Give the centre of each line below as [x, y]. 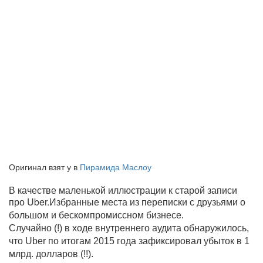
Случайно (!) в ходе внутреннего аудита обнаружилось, [129, 228]
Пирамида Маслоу [116, 167]
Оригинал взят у [41, 167]
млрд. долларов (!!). [51, 254]
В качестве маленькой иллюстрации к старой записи [123, 190]
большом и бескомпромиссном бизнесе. [96, 215]
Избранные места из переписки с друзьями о [147, 202]
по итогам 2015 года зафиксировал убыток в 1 [149, 241]
